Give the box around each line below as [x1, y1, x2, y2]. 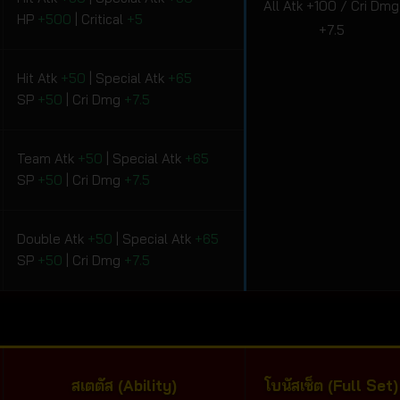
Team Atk [17, 150, 78, 168]
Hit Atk [17, 70, 61, 87]
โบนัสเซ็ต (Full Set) [263, 376, 398, 396]
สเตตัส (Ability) [71, 376, 177, 396]
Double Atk [17, 230, 87, 248]
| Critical [71, 11, 127, 29]
